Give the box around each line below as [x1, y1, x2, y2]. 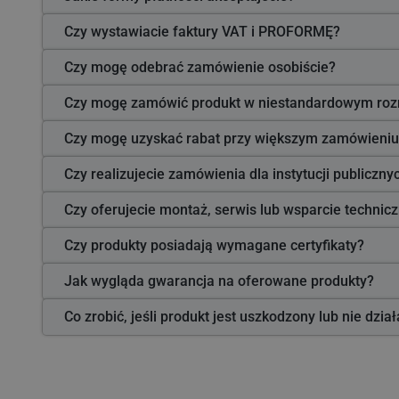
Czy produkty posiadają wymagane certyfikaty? [64, 237, 364, 255]
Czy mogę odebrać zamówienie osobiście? [64, 59, 336, 77]
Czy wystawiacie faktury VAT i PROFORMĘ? [64, 23, 340, 41]
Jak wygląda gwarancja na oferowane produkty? [64, 273, 374, 290]
